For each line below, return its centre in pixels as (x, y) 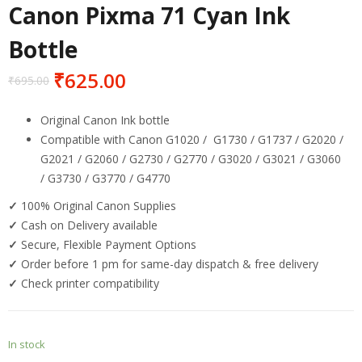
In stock (27, 344)
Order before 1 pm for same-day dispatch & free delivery (170, 263)
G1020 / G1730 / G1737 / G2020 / (255, 139)
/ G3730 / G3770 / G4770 (105, 178)
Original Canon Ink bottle (105, 120)
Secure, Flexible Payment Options (110, 244)
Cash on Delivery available (89, 225)
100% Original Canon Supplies (99, 205)
